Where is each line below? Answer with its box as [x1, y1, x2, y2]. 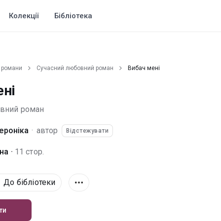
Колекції [9, 11, 38, 20]
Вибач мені [128, 65, 160, 72]
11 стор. [14, 147, 44, 156]
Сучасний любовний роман [37, 65, 113, 72]
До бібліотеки [3, 178, 56, 187]
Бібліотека [54, 11, 92, 20]
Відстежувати [66, 127, 109, 134]
